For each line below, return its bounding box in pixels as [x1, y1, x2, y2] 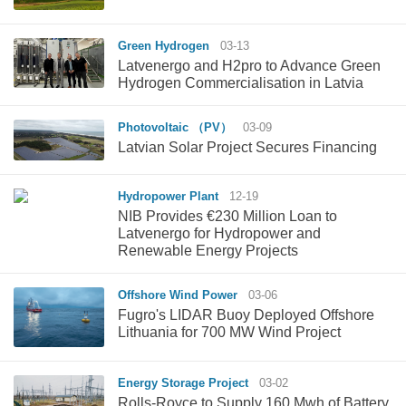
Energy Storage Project [118, 375, 256, 390]
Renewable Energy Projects [118, 242, 298, 258]
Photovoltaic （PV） [118, 120, 239, 134]
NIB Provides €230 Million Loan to [118, 208, 337, 224]
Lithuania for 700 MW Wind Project [118, 324, 341, 340]
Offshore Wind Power [118, 287, 245, 302]
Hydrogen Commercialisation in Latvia [118, 74, 363, 91]
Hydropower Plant [118, 188, 226, 203]
